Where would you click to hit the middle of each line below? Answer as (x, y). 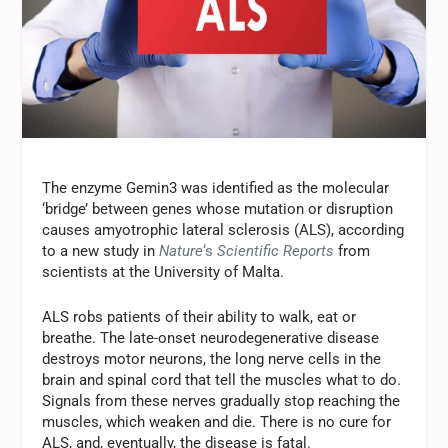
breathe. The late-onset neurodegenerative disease (211, 338)
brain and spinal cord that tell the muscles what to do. (222, 380)
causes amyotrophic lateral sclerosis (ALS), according (223, 230)
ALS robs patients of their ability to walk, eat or (199, 317)
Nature (181, 251)
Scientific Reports (276, 251)
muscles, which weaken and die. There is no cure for (217, 422)
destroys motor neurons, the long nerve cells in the (212, 359)
